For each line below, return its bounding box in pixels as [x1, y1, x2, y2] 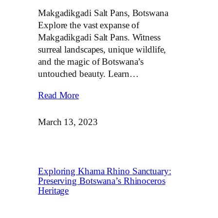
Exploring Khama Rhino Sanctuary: [38, 166, 171, 177]
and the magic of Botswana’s [38, 56, 144, 67]
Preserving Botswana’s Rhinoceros [38, 176, 165, 186]
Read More [38, 90, 79, 100]
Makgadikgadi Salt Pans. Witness [38, 32, 161, 42]
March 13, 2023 [38, 117, 98, 127]
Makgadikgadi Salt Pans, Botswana [38, 8, 168, 18]
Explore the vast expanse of [38, 20, 140, 30]
